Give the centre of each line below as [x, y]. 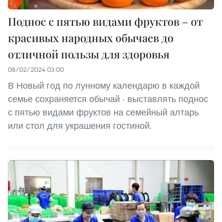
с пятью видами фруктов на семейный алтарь [103, 112]
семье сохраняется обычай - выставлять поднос [108, 99]
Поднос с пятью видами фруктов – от [105, 21]
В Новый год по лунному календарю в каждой [104, 85]
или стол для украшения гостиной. [80, 125]
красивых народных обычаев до [91, 37]
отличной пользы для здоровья [89, 54]
